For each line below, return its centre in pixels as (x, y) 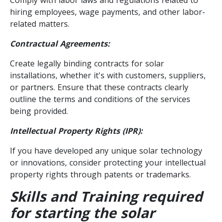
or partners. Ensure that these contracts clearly (99, 87)
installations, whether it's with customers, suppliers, (108, 75)
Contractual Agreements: (60, 43)
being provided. (39, 111)
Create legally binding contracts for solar (87, 63)
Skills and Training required (106, 196)
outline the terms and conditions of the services (100, 99)
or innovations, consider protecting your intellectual (108, 162)
